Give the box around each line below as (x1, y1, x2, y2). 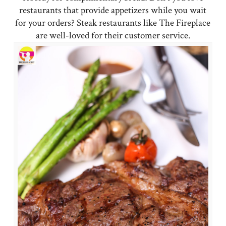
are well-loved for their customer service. (35, 29, 190, 42)
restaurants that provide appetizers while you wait (19, 4, 207, 17)
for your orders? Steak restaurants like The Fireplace (15, 16, 211, 29)
